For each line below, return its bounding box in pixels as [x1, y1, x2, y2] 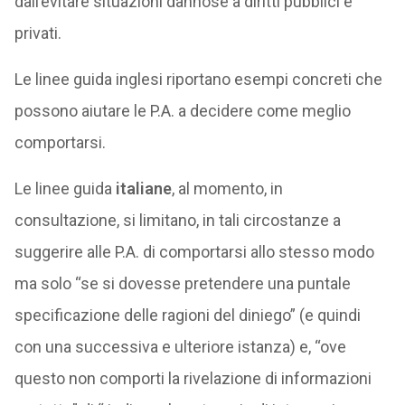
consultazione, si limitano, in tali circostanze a [14, 211, 341, 230]
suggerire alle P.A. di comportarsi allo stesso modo [14, 242, 374, 261]
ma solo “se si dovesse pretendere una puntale [14, 274, 351, 293]
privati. [14, 24, 61, 42]
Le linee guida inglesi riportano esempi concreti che [14, 70, 382, 89]
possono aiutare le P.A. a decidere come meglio [14, 101, 351, 120]
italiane [115, 179, 172, 198]
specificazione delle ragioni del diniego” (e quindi [14, 306, 361, 325]
